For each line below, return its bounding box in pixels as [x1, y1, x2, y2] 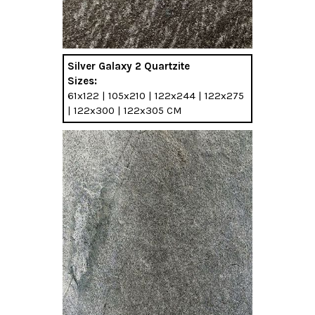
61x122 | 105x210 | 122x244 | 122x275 [67, 89, 244, 103]
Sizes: [67, 75, 97, 88]
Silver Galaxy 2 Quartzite [67, 60, 190, 73]
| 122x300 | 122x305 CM [67, 104, 182, 117]
